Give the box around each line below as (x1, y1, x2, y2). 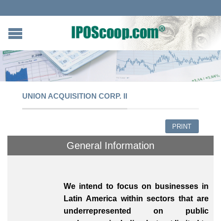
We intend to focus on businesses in (64, 182, 209, 190)
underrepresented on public (64, 206, 209, 215)
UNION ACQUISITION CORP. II (22, 91, 127, 100)
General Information (67, 140, 154, 151)
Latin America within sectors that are (64, 194, 209, 203)
